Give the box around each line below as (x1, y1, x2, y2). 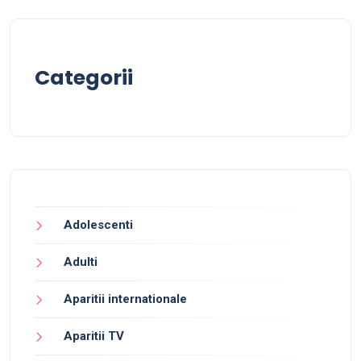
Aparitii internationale (64, 292, 187, 306)
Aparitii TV (64, 329, 124, 343)
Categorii (35, 64, 133, 92)
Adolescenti (64, 218, 133, 232)
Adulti (64, 255, 98, 269)
